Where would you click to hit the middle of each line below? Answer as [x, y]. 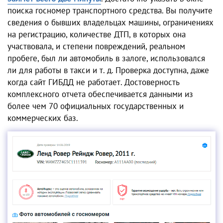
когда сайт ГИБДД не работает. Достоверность [94, 82]
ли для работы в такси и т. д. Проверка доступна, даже [108, 70]
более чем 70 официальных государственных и [96, 106]
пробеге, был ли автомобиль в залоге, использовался [106, 58]
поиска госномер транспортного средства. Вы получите [110, 11]
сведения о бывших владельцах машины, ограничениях [111, 23]
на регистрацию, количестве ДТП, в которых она [97, 35]
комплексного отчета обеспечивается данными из [100, 94]
